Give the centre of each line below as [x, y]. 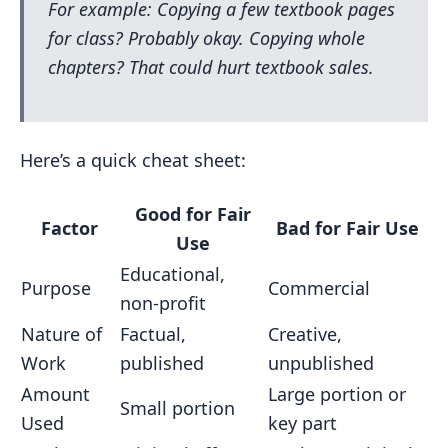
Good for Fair [193, 214]
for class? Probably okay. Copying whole [206, 38]
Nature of [61, 334]
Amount [55, 394]
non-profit [163, 303]
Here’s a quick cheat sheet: [133, 160]
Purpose [56, 288]
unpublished [321, 363]
